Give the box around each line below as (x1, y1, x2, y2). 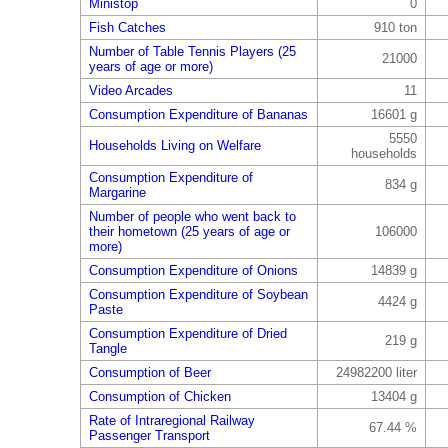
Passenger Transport (88, 428, 210, 443)
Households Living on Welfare (88, 138, 261, 153)
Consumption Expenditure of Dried (88, 326, 287, 341)
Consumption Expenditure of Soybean (88, 287, 308, 302)
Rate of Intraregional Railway (88, 413, 255, 428)
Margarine (88, 185, 146, 200)
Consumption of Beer (88, 365, 211, 380)
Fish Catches (88, 20, 166, 35)
